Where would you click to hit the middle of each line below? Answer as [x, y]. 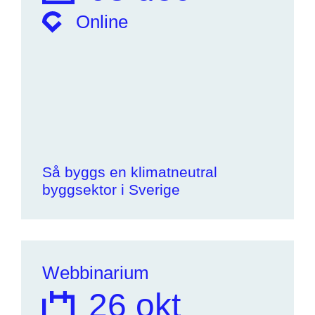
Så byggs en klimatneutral [130, 172]
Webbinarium [96, 273]
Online [102, 22]
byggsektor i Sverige [111, 189]
